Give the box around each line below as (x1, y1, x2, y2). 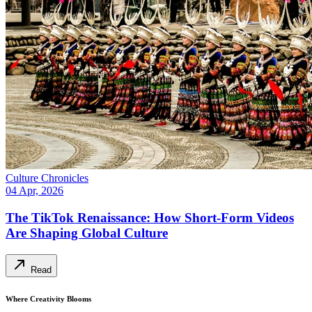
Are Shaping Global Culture (6, 226, 168, 241)
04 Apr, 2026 (6, 185, 63, 197)
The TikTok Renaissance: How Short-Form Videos (6, 210, 294, 226)
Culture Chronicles (6, 172, 88, 185)
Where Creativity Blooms (6, 294, 91, 303)
